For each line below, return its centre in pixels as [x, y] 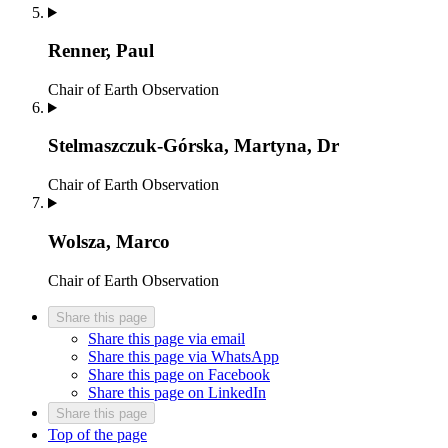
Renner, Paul [101, 50]
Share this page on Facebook [179, 374]
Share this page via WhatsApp [183, 356]
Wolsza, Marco [109, 241]
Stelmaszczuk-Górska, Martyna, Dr [193, 146]
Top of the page [97, 434]
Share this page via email [166, 338]
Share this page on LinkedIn [177, 392]
